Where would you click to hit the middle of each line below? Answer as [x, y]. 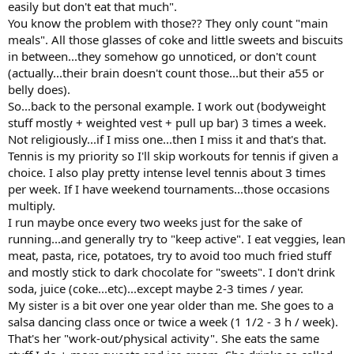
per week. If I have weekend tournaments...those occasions [169, 188]
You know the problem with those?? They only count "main [168, 23]
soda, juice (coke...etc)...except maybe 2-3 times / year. [156, 288]
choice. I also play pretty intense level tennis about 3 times [167, 172]
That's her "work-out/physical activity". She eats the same [164, 338]
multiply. [32, 205]
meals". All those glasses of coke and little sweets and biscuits [175, 39]
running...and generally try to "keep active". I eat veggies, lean [177, 238]
